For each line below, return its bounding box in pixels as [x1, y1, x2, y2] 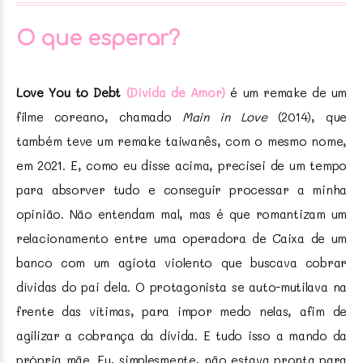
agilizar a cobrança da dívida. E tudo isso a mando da [16, 327, 347, 344]
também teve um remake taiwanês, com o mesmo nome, [16, 133, 347, 150]
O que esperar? [16, 28, 180, 51]
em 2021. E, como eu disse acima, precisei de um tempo [16, 157, 347, 174]
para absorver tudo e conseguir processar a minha [16, 181, 347, 199]
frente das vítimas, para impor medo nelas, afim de [16, 303, 347, 320]
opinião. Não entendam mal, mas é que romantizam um [16, 206, 347, 223]
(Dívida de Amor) [126, 84, 226, 101]
